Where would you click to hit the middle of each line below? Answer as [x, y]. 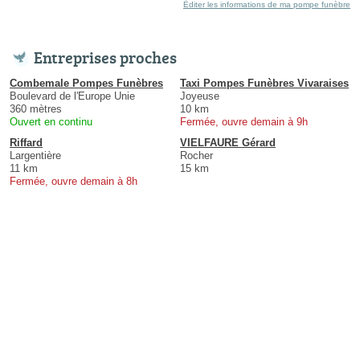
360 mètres [36, 109]
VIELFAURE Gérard [228, 143]
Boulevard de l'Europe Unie [72, 96]
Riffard [26, 143]
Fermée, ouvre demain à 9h [244, 122]
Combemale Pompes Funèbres [86, 84]
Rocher [196, 156]
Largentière [35, 156]
